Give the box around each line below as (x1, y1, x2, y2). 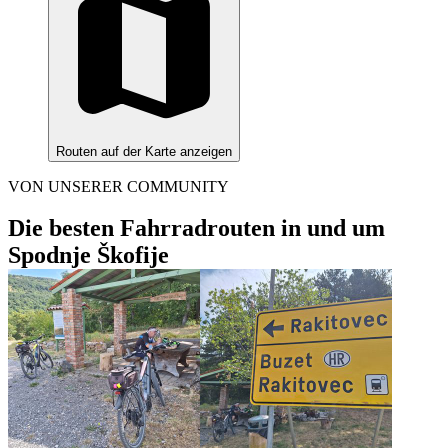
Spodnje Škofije (8, 242, 169, 269)
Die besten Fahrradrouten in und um (8, 215, 385, 242)
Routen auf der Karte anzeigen (56, 143, 232, 159)
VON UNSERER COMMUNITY (8, 177, 229, 195)
